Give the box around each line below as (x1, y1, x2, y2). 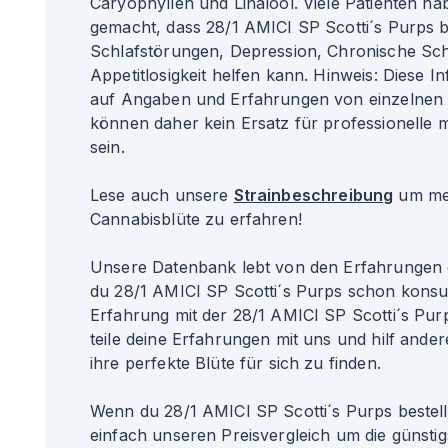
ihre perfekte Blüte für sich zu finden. (90, 353, 381, 373)
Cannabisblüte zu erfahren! (90, 209, 302, 229)
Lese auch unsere (90, 185, 234, 205)
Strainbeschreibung (233, 185, 394, 205)
